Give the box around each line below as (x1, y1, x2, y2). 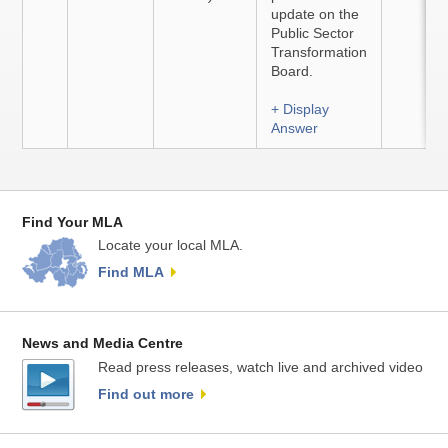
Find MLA (98, 264, 165, 281)
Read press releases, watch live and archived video (98, 358, 424, 375)
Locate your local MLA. (98, 237, 244, 254)
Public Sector (271, 25, 355, 41)
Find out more (98, 385, 195, 402)
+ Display (271, 101, 330, 117)
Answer (271, 120, 319, 136)
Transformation (271, 44, 368, 60)
